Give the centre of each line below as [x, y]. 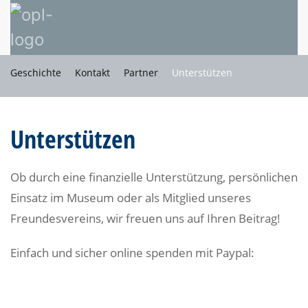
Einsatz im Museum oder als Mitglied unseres [131, 198]
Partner [141, 73]
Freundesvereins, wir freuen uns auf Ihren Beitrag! [145, 218]
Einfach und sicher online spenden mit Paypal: [132, 253]
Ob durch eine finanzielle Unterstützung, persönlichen [154, 177]
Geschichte [36, 73]
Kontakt [92, 73]
